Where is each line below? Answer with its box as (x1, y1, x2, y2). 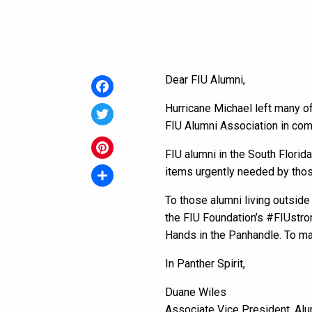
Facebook (91, 102, 139, 116)
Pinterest (91, 163, 136, 177)
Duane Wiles (165, 286, 226, 299)
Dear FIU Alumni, (165, 73, 245, 87)
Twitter (91, 130, 125, 143)
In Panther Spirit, (165, 257, 245, 271)
